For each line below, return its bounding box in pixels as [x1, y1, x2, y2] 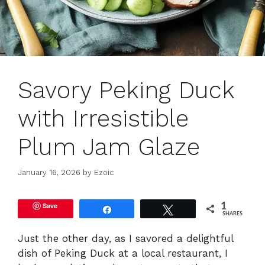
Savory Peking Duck [18, 76, 234, 105]
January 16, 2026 [18, 167, 80, 177]
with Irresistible [18, 105, 189, 133]
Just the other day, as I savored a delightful [18, 232, 233, 244]
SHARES [222, 211, 243, 216]
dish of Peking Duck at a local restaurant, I [18, 247, 228, 259]
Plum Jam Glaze [18, 133, 200, 161]
